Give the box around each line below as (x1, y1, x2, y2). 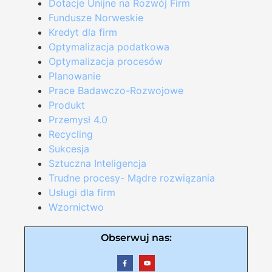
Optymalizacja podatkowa (49, 41, 169, 53)
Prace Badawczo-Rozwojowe (49, 84, 183, 97)
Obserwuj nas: (100, 232, 172, 244)
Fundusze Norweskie (49, 12, 143, 24)
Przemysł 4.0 (49, 114, 107, 126)
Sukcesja (49, 143, 89, 155)
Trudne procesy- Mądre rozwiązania (49, 172, 215, 185)
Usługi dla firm (49, 186, 115, 199)
